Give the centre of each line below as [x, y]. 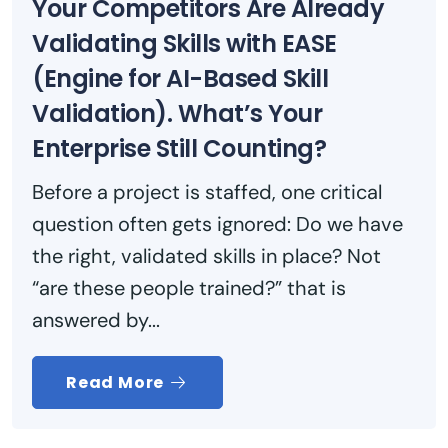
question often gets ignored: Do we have [217, 223]
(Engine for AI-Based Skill [180, 78]
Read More [117, 382]
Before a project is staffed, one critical [207, 191]
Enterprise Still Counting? [179, 148]
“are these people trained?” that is [189, 287]
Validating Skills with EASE [184, 43]
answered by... [96, 319]
